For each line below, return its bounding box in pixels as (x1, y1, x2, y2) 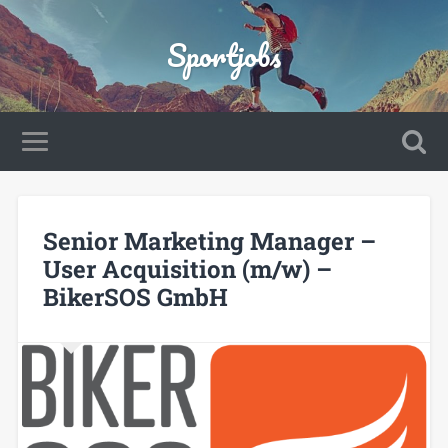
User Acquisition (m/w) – (42, 252, 332, 285)
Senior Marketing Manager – (42, 224, 376, 257)
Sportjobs (167, 31, 281, 80)
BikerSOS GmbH (42, 280, 228, 313)
